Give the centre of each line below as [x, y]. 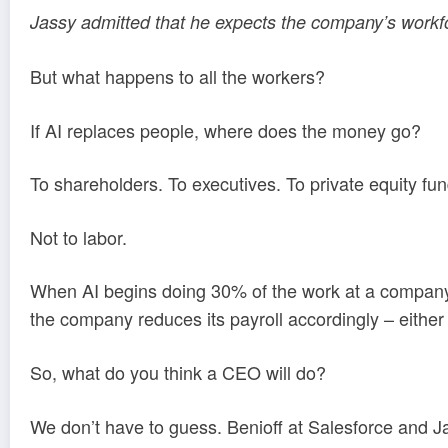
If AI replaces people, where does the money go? [225, 129]
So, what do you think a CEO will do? [178, 372]
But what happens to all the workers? [177, 76]
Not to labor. [78, 236]
